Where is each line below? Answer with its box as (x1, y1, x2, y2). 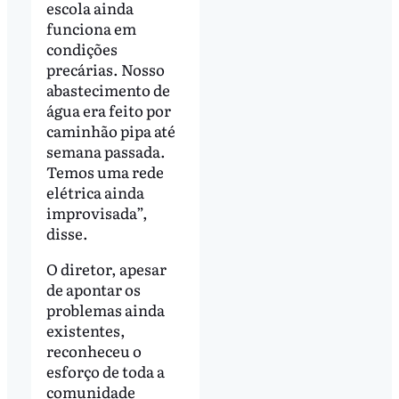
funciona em (45, 17, 136, 40)
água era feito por (45, 99, 171, 122)
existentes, (45, 319, 126, 342)
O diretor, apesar (45, 257, 167, 281)
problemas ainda (45, 298, 165, 322)
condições (45, 37, 118, 61)
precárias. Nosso (45, 58, 165, 81)
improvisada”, (45, 201, 148, 224)
